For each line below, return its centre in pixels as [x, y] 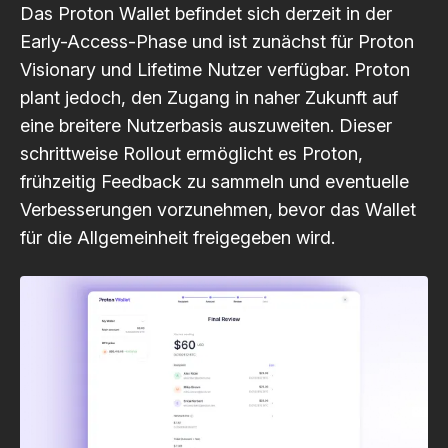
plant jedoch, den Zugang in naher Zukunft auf [209, 97]
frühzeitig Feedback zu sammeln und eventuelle [214, 181]
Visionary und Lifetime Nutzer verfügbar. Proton [215, 69]
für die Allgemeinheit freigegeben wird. [177, 237]
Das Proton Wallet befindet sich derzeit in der [206, 13]
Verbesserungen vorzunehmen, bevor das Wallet [218, 209]
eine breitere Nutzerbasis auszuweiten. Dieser [206, 125]
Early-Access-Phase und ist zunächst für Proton [217, 41]
